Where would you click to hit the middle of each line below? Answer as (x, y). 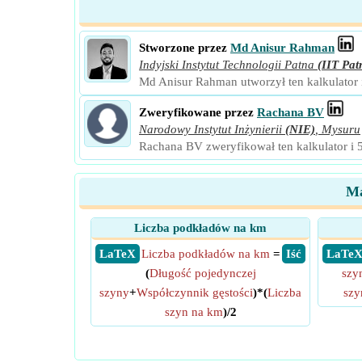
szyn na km (194, 312)
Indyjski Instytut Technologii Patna (227, 65)
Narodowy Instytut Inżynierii (210, 129)
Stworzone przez (183, 48)
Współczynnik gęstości (195, 293)
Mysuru (341, 129)
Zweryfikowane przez (196, 112)
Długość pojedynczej (202, 273)
